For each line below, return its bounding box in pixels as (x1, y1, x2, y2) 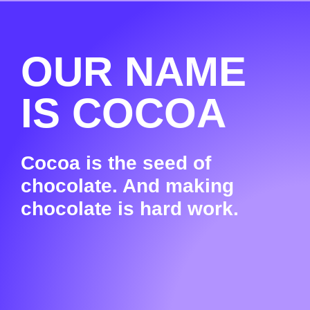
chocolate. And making (21, 175, 234, 197)
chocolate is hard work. (21, 198, 239, 220)
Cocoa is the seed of (21, 152, 211, 174)
